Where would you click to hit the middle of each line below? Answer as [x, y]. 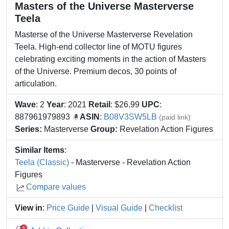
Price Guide [68, 208]
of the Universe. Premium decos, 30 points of [96, 71]
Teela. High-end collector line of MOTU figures [98, 47]
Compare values [56, 187]
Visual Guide [119, 208]
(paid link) [175, 117]
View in [29, 208]
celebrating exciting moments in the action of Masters [110, 59]
